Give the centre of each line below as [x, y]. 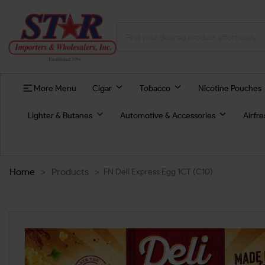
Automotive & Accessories [167, 116]
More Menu [55, 88]
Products [70, 172]
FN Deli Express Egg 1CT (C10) [158, 172]
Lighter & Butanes [60, 116]
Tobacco [155, 88]
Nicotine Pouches [230, 88]
